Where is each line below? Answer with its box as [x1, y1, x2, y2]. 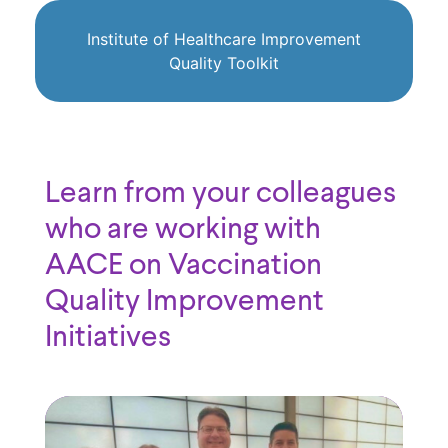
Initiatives [45, 323, 171, 354]
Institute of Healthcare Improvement [87, 29, 361, 50]
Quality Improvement [45, 287, 324, 318]
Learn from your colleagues [45, 179, 396, 210]
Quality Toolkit [169, 53, 279, 74]
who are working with [45, 215, 321, 246]
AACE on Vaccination [45, 251, 322, 282]
